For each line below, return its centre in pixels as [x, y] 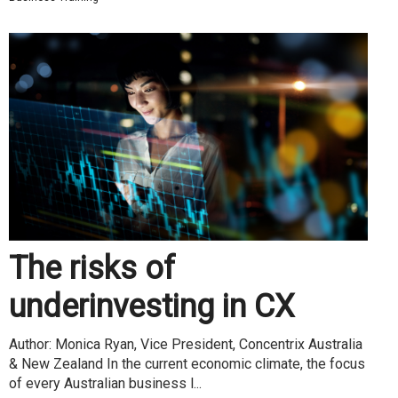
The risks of [92, 268]
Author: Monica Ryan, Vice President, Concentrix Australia [186, 344]
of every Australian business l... [105, 383]
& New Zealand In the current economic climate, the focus [187, 363]
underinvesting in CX [152, 306]
